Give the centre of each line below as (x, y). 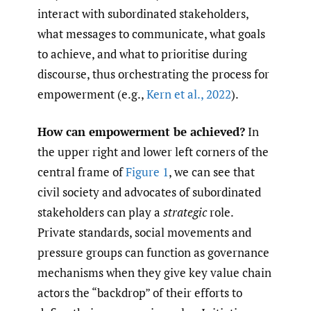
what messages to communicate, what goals (151, 33)
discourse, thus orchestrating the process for (153, 74)
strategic (185, 212)
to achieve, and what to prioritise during (142, 53)
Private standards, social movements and (144, 233)
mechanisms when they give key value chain (154, 273)
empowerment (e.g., (92, 94)
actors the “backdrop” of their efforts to (140, 293)
